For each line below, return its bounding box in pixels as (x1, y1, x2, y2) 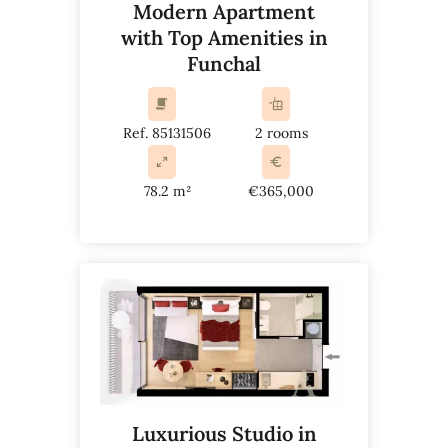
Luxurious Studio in (131, 420, 317, 446)
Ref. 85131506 (123, 124, 211, 143)
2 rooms (254, 124, 308, 143)
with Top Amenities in (120, 25, 328, 51)
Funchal (187, 51, 261, 77)
